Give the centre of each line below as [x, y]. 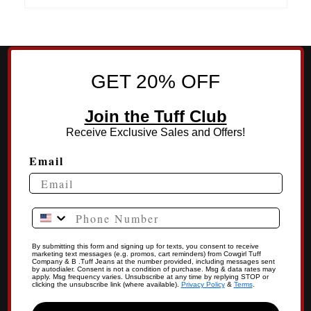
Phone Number [75, 215]
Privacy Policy [203, 285]
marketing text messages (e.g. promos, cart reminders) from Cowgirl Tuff [146, 254]
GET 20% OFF [155, 82]
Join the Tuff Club [155, 117]
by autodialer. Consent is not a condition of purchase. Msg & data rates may [153, 269]
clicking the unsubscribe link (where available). [106, 285]
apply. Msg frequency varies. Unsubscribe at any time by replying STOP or [150, 277]
